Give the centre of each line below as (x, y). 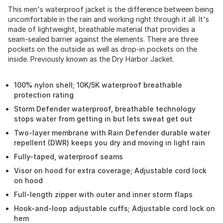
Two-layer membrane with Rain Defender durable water (112, 133)
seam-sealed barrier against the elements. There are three (103, 39)
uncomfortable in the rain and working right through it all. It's (109, 19)
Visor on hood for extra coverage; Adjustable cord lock (110, 170)
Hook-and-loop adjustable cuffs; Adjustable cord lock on (114, 208)
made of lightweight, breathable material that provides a (102, 29)
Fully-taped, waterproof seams (68, 157)
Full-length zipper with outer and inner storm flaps (103, 194)
